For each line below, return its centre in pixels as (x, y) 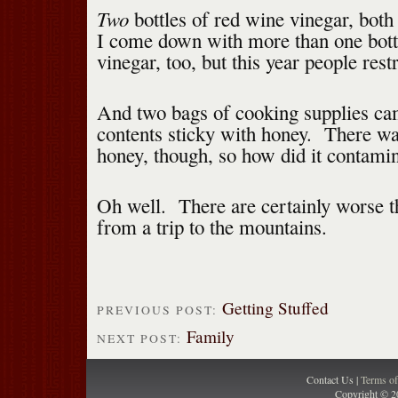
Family (210, 336)
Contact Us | (334, 379)
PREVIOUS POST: (159, 310)
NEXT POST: (141, 338)
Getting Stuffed (275, 308)
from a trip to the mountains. (211, 227)
